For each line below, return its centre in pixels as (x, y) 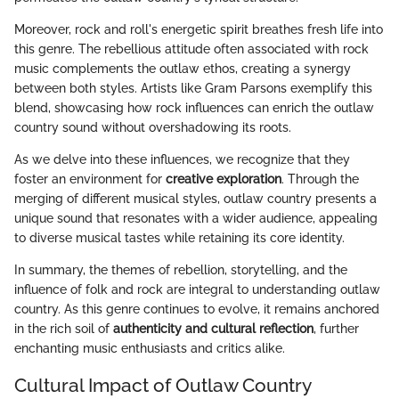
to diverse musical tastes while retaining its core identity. (179, 238)
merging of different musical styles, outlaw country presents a (195, 199)
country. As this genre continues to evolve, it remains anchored (197, 309)
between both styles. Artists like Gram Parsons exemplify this (193, 89)
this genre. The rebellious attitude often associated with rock (191, 49)
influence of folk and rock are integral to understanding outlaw (197, 290)
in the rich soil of (64, 329)
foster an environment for (90, 179)
